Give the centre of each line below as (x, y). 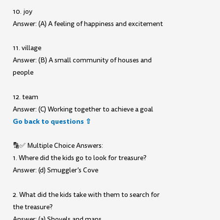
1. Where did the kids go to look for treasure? (80, 158)
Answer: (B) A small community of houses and (82, 60)
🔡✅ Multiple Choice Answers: (58, 146)
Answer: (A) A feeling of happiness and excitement (88, 24)
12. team (26, 97)
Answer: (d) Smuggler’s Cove (56, 170)
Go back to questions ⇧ (52, 121)
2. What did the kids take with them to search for (86, 194)
